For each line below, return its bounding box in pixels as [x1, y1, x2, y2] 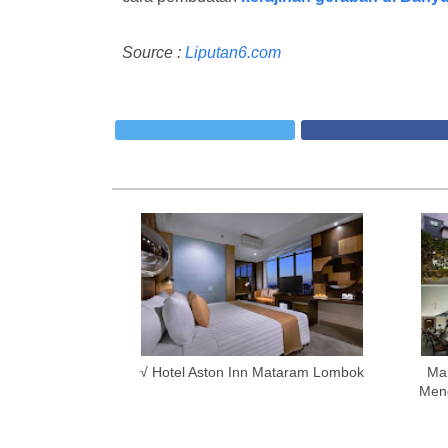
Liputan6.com [185, 44, 281, 61]
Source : [122, 44, 185, 61]
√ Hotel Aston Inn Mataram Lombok [140, 364, 364, 380]
